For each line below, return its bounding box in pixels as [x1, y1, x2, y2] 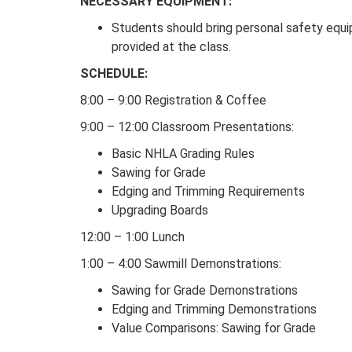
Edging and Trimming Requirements [112, 184, 305, 200]
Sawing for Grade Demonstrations [112, 283, 298, 299]
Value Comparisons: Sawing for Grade [112, 321, 316, 336]
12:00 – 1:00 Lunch [80, 229, 185, 245]
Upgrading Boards [112, 203, 208, 218]
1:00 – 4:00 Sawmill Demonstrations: [80, 256, 281, 272]
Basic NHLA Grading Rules [112, 146, 255, 162]
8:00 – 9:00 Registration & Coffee [80, 93, 266, 108]
